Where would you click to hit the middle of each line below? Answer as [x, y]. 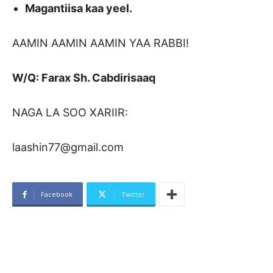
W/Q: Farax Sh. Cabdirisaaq [84, 78]
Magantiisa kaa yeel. [79, 9]
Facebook [57, 194]
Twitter [133, 194]
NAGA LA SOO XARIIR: [70, 113]
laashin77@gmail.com [68, 147]
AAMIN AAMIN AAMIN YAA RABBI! [101, 43]
